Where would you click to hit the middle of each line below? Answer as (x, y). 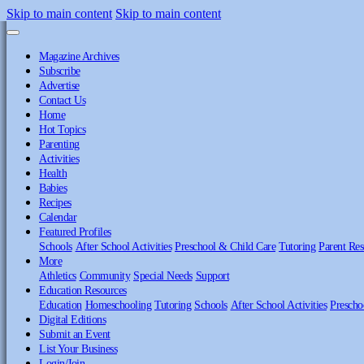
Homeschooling (118, 305)
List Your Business (78, 349)
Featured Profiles (75, 232)
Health (53, 173)
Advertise (59, 85)
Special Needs (163, 275)
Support (212, 275)
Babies (53, 188)
